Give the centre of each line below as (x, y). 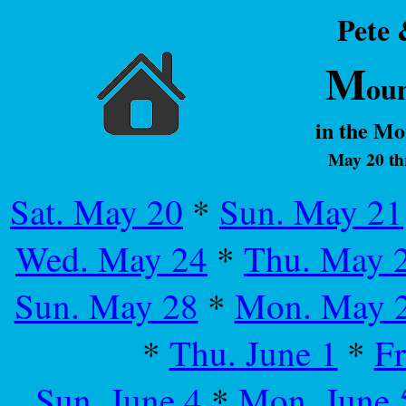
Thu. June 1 (253, 353)
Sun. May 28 (106, 305)
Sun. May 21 (311, 211)
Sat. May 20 (97, 211)
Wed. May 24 (111, 258)
